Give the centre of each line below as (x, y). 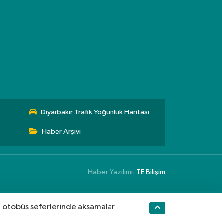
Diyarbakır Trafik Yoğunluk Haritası (95, 112)
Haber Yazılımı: (112, 172)
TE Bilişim (151, 172)
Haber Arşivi (61, 131)
